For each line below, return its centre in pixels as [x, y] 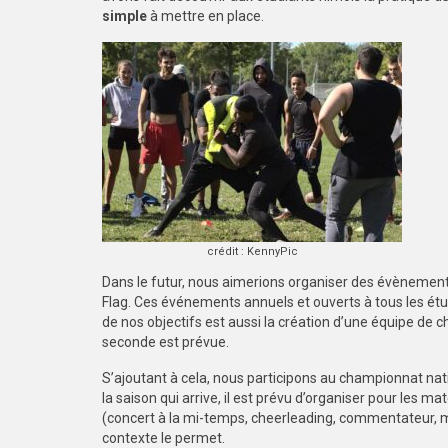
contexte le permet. [163, 438]
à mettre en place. [207, 16]
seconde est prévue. [165, 342]
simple [124, 16]
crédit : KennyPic [252, 251]
